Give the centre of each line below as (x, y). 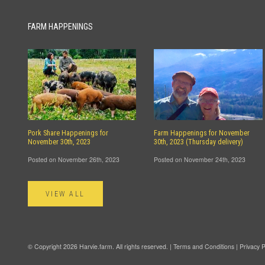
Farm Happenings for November (202, 133)
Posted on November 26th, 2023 (74, 159)
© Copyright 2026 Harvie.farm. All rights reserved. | (101, 246)
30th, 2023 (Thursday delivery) (199, 142)
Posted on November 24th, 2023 (200, 159)
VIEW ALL (65, 194)
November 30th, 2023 (59, 142)
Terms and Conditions (204, 246)
